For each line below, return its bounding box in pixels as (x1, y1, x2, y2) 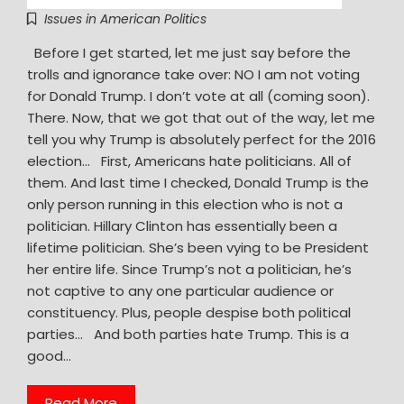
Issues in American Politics (44, 10, 207, 29)
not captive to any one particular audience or (27, 281, 334, 301)
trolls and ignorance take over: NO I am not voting (27, 65, 360, 85)
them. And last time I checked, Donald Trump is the (27, 173, 369, 193)
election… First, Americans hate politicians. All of (27, 151, 352, 171)
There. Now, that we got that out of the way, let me (27, 108, 375, 128)
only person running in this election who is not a (27, 195, 343, 215)
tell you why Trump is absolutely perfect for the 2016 (27, 130, 376, 150)
